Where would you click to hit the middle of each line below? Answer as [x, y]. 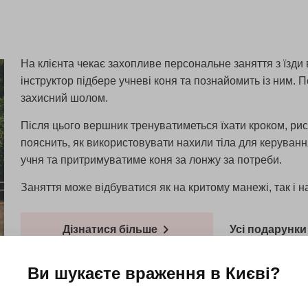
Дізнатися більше [111, 230]
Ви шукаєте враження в [126, 273]
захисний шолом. [65, 98]
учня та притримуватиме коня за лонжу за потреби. [151, 159]
